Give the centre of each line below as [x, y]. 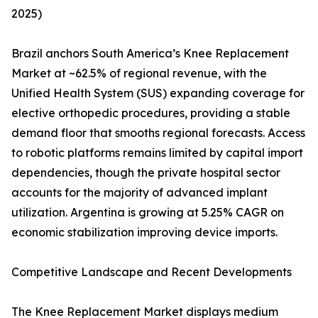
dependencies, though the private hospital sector [146, 173]
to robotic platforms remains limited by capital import [157, 153]
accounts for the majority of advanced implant [139, 193]
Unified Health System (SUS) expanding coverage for [158, 93]
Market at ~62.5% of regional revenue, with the [139, 73]
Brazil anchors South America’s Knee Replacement [150, 54]
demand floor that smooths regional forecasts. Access [158, 133]
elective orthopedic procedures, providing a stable [151, 113]
